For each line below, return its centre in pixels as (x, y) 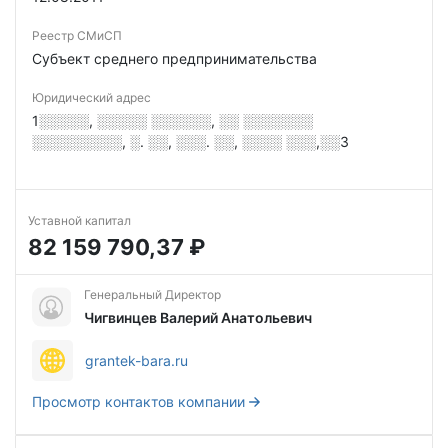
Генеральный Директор (152, 294)
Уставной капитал (79, 220)
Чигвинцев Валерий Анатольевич (198, 317)
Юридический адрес (91, 97)
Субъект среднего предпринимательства (174, 58)
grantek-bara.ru (136, 360)
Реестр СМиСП (77, 35)
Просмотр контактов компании (138, 401)
